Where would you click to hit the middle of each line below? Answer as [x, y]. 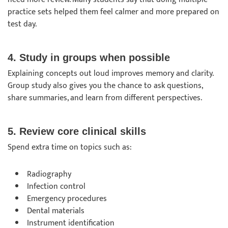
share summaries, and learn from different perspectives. [106, 98]
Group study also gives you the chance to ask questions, [105, 86]
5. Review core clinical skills [78, 131]
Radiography [50, 174]
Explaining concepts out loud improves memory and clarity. [110, 74]
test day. [23, 24]
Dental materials [57, 211]
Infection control [57, 187]
